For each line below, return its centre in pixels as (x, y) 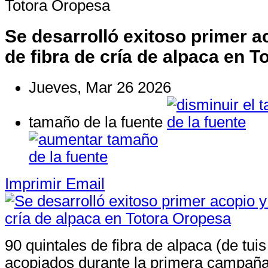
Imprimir (33, 183)
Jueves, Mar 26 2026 (100, 87)
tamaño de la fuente (96, 122)
